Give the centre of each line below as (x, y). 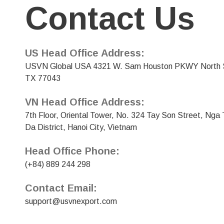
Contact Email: (61, 188)
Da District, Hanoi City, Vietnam (81, 127)
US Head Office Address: (85, 53)
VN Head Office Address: (85, 102)
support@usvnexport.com (71, 201)
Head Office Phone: (72, 151)
